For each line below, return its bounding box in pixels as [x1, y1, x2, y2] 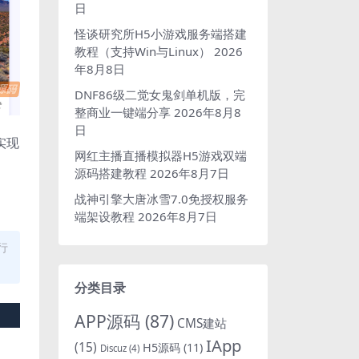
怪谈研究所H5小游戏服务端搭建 [75, 25, 247, 42]
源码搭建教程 [75, 164, 147, 181]
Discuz [100, 341, 127, 354]
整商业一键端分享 [75, 103, 171, 120]
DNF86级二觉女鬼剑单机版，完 [75, 86, 245, 103]
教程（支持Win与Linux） [75, 42, 211, 59]
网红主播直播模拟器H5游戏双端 [75, 147, 247, 163]
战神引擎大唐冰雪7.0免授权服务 [75, 190, 248, 207]
